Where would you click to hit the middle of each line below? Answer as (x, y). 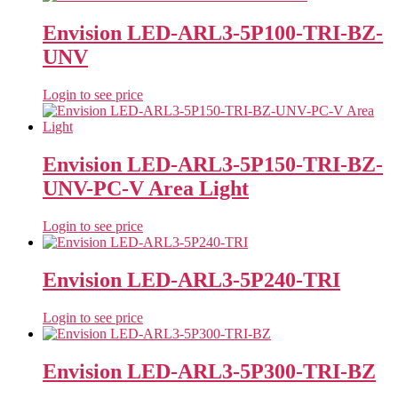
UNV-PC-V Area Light (146, 188)
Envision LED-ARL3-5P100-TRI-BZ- (213, 33)
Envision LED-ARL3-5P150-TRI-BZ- (213, 164)
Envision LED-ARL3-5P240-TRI (191, 279)
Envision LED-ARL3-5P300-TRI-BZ (209, 371)
